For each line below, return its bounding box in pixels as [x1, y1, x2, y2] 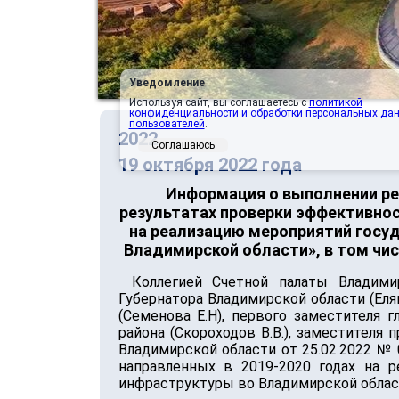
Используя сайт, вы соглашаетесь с [128, 96, 309, 109]
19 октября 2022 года [118, 154, 302, 176]
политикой [308, 96, 362, 109]
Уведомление [128, 77, 205, 89]
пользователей [128, 118, 205, 130]
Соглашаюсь [151, 139, 215, 151]
